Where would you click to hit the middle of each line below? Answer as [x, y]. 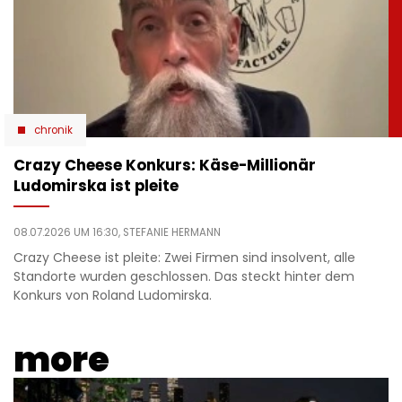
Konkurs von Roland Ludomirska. [113, 296]
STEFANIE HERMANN [172, 233]
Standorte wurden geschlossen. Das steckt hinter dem [184, 277]
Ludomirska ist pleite [96, 186]
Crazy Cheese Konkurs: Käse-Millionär [165, 166]
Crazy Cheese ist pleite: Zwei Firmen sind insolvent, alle [184, 258]
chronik [53, 131]
